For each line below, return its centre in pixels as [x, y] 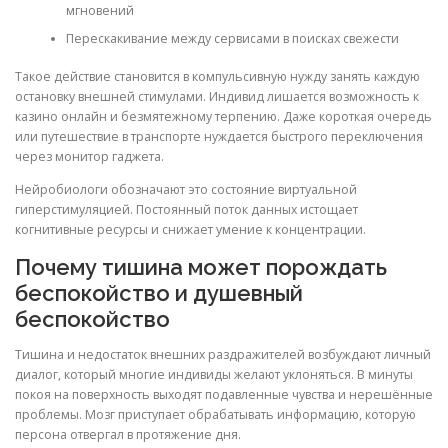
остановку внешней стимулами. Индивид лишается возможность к [217, 97]
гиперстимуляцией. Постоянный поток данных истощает [186, 210]
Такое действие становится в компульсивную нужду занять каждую [217, 77]
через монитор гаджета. [89, 157]
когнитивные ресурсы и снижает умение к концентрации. [190, 230]
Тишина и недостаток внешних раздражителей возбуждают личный [223, 354]
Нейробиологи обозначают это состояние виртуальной [186, 190]
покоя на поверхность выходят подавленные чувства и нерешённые [224, 394]
